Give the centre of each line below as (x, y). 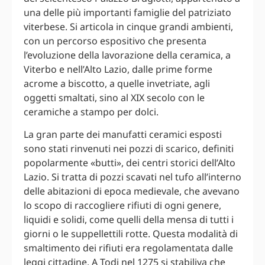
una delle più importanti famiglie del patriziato (127, 12)
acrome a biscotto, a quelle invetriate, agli (117, 83)
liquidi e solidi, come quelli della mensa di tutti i (129, 220)
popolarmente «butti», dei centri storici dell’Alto (130, 163)
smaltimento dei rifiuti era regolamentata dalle (128, 248)
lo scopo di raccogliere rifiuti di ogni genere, (122, 206)
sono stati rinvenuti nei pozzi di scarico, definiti (129, 149)
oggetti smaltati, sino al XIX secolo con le (114, 97)
